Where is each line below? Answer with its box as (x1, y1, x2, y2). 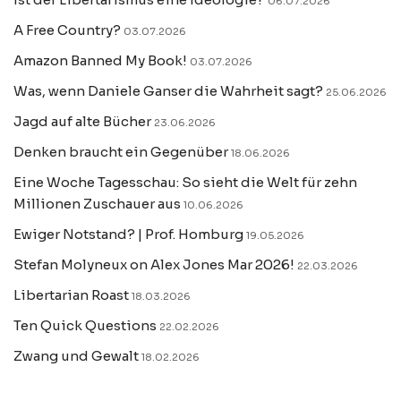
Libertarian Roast (13, 286, 129, 303)
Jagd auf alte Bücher (13, 113, 151, 130)
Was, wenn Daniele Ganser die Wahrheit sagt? (13, 82, 323, 99)
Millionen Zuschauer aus (13, 195, 181, 212)
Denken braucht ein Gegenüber (13, 143, 228, 160)
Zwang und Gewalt (13, 347, 139, 364)
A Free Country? (13, 21, 121, 38)
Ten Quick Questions (13, 317, 157, 334)
